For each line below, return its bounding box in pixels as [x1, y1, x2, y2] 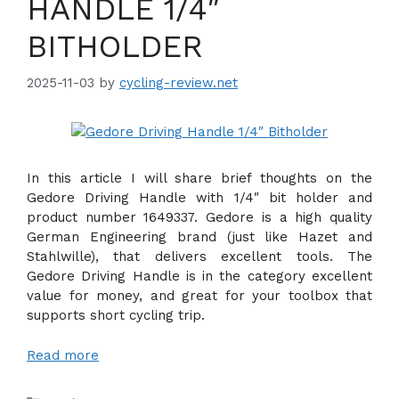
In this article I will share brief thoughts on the [27, 170, 372, 186]
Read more [27, 346, 99, 363]
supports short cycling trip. [27, 307, 205, 323]
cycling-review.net [119, 75, 238, 91]
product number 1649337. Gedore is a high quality [27, 209, 372, 225]
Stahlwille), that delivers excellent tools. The [27, 248, 372, 265]
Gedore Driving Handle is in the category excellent [27, 268, 372, 284]
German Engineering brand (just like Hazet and [27, 229, 372, 245]
